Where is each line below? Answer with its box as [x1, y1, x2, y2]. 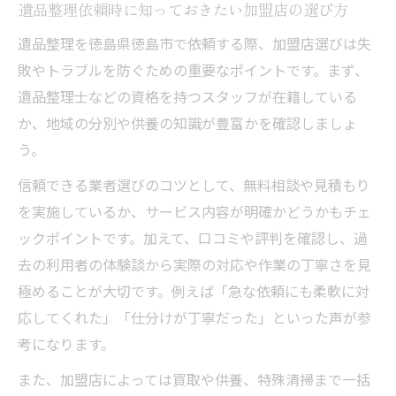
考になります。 [18, 333, 115, 354]
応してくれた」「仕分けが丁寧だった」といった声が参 [18, 307, 371, 328]
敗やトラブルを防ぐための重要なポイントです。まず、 [18, 59, 369, 80]
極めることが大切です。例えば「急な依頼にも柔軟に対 [18, 280, 369, 301]
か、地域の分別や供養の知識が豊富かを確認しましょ [18, 112, 357, 133]
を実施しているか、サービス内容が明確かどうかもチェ [18, 201, 371, 222]
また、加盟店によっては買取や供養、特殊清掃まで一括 [18, 369, 370, 390]
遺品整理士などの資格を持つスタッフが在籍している [18, 86, 357, 107]
